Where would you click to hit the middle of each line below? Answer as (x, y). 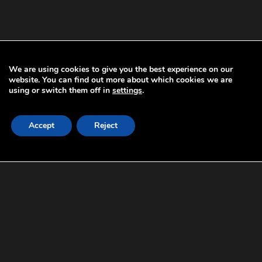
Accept (42, 125)
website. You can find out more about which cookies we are (120, 80)
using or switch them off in (61, 90)
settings (127, 90)
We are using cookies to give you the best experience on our (121, 69)
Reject (106, 125)
